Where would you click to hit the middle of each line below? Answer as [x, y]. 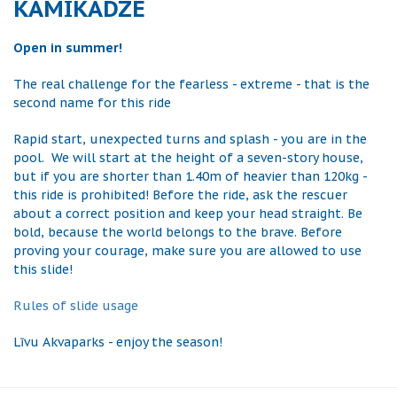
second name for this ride [94, 102]
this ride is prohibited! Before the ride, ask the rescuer [180, 195]
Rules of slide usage [76, 305]
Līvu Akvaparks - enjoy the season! [118, 342]
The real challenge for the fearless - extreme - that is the [191, 84]
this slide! [43, 269]
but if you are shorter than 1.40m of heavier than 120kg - [190, 176]
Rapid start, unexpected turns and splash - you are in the [190, 139]
